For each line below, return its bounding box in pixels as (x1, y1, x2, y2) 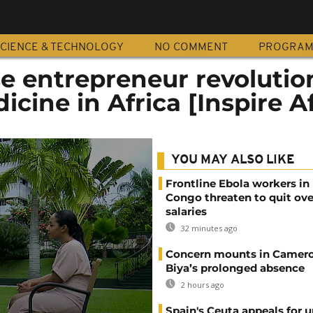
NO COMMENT (154, 42, 228, 53)
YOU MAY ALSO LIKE (171, 154, 295, 167)
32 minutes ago (179, 223, 238, 233)
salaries (166, 205, 207, 218)
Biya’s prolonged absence (166, 261, 305, 275)
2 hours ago (179, 279, 224, 290)
